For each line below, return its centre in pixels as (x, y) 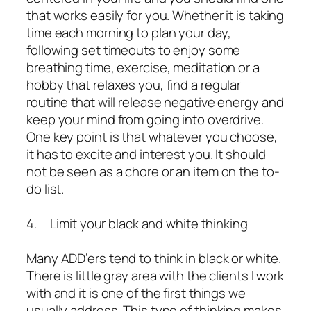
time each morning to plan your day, (129, 33)
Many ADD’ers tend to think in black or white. (154, 259)
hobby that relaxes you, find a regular (134, 85)
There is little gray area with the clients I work (155, 276)
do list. (45, 189)
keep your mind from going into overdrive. (145, 120)
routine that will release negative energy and (155, 102)
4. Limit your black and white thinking (137, 224)
